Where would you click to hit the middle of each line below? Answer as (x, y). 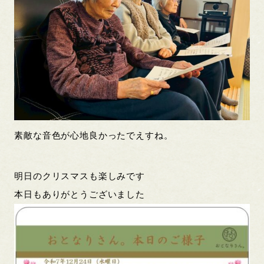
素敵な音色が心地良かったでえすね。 (94, 136)
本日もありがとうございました (80, 194)
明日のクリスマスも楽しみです (80, 176)
